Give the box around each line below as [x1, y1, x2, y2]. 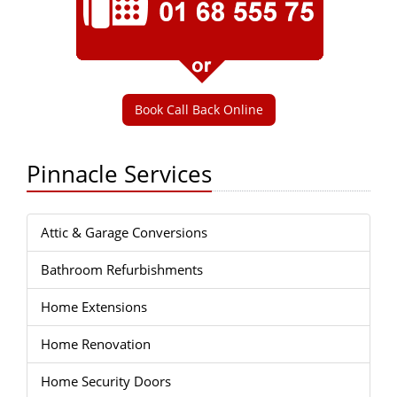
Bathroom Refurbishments [41, 261, 203, 279]
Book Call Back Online [134, 101, 263, 119]
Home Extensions [41, 298, 147, 316]
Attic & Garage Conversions [41, 223, 207, 242]
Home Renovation [41, 335, 151, 354]
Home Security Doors [41, 372, 171, 391]
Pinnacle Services [27, 158, 212, 191]
